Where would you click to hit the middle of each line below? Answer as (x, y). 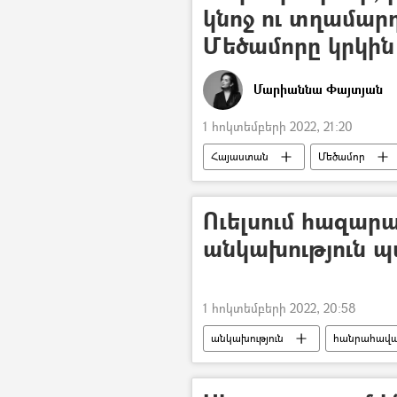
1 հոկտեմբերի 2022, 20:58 (280, 308)
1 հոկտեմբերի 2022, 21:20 (278, 126)
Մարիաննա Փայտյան (318, 89)
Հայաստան (240, 156)
